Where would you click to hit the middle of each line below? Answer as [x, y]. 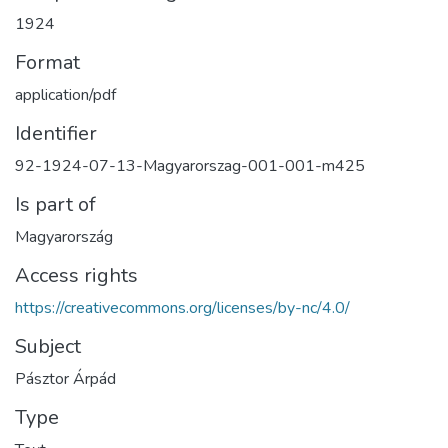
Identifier [56, 134]
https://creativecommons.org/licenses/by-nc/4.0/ [182, 308]
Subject [48, 347]
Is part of [55, 205]
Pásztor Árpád [65, 379]
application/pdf [65, 95]
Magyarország [64, 237]
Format [47, 63]
